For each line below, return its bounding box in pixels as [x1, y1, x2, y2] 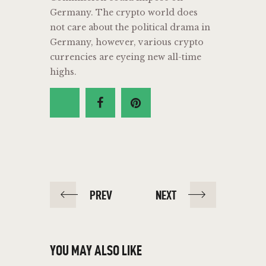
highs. [50, 66, 77, 78]
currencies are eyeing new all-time [50, 52, 201, 63]
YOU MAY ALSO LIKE [50, 243, 142, 259]
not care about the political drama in [50, 22, 210, 33]
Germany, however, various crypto [50, 37, 204, 48]
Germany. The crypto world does [50, 7, 198, 18]
